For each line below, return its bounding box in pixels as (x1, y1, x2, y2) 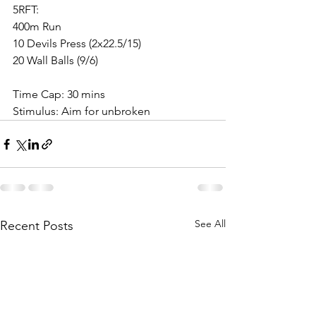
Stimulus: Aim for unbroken (13, 104, 150, 119)
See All (195, 217, 226, 231)
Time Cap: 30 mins (13, 87, 105, 102)
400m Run (13, 20, 61, 34)
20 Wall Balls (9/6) (13, 54, 98, 68)
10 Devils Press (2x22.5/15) (13, 37, 141, 51)
